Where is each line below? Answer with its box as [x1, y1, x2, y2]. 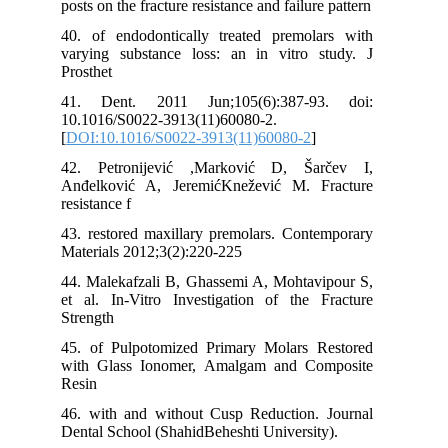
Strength [73, 308, 127, 326]
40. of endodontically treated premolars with [73, 26, 385, 44]
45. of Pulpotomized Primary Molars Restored [73, 338, 385, 356]
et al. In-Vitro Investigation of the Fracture [73, 290, 385, 308]
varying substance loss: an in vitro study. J [73, 44, 385, 62]
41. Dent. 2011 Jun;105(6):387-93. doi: [73, 92, 385, 110]
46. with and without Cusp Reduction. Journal [73, 404, 385, 422]
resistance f [73, 194, 144, 212]
